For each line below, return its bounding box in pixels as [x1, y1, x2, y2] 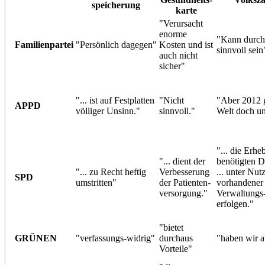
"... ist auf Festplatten [75, 95, 154, 105]
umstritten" [75, 177, 117, 188]
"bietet [159, 222, 183, 232]
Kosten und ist [159, 39, 213, 50]
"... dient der [159, 156, 205, 166]
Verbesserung [159, 166, 209, 177]
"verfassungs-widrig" [75, 232, 155, 243]
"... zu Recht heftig [75, 166, 146, 177]
